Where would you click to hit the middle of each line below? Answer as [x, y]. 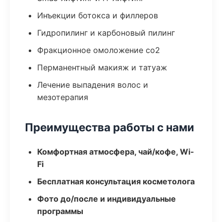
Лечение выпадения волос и [93, 85]
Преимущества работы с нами [110, 127]
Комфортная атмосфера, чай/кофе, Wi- [116, 152]
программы [60, 211]
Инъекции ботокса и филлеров [98, 15]
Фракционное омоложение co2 [99, 50]
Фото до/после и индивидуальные [107, 199]
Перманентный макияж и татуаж [102, 67]
